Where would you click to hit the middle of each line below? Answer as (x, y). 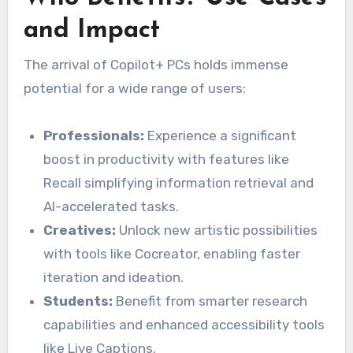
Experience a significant (221, 135)
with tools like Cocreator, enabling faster (172, 253)
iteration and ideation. (114, 277)
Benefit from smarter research (210, 301)
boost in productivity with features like (167, 159)
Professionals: (94, 135)
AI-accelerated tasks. (111, 206)
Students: (78, 301)
